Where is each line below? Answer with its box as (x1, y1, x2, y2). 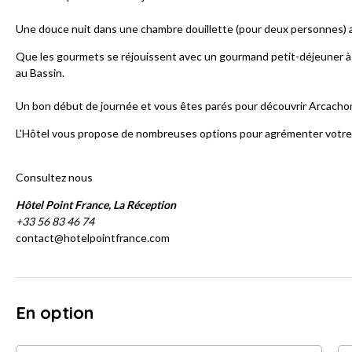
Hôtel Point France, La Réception (16, 198, 176, 212)
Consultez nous (16, 170, 93, 185)
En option (16, 302, 93, 324)
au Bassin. (16, 66, 67, 80)
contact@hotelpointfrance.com (16, 231, 170, 245)
